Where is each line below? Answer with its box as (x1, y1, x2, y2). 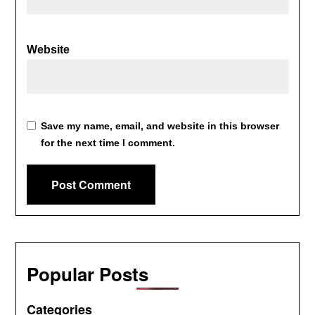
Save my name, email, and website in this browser (41, 120, 280, 131)
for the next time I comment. (41, 137, 176, 148)
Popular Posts (27, 261, 149, 287)
